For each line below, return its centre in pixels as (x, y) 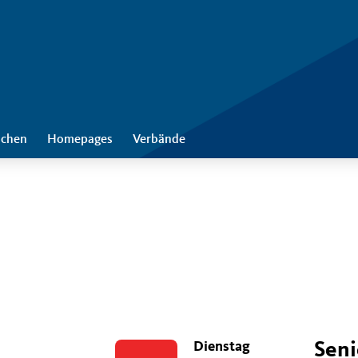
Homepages (80, 140)
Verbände (159, 140)
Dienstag (221, 347)
